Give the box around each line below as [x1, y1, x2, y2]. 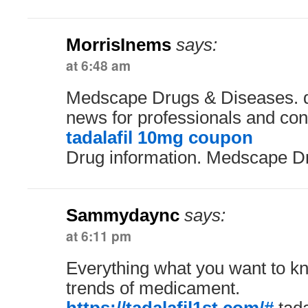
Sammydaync [66, 206, 179, 225]
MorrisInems [66, 35, 171, 54]
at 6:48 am [66, 56, 131, 75]
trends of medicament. [66, 278, 240, 298]
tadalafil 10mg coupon [66, 128, 253, 147]
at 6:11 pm [66, 226, 131, 245]
